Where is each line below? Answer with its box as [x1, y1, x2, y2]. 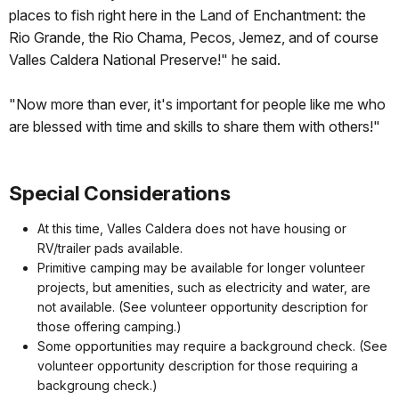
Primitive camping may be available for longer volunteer [37, 260, 365, 276]
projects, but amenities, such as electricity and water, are [37, 280, 370, 296]
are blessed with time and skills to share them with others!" [9, 118, 380, 136]
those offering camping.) [37, 319, 182, 335]
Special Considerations [9, 181, 231, 206]
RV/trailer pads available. [37, 240, 183, 256]
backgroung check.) [37, 378, 158, 394]
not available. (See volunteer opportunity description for [37, 299, 368, 315]
